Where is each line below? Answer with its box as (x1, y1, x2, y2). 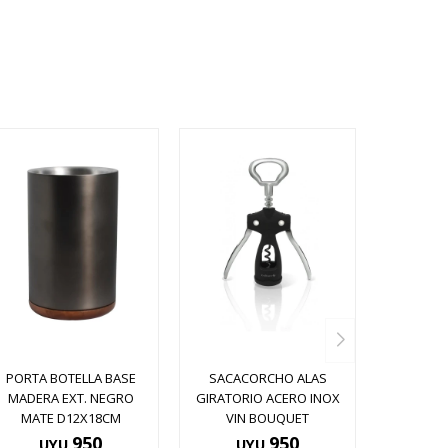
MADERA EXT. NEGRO (7, 389, 134, 408)
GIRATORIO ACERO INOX (195, 389, 340, 408)
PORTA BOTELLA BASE (5, 369, 136, 388)
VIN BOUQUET (226, 409, 310, 428)
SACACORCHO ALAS (208, 369, 327, 388)
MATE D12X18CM (20, 409, 121, 428)
